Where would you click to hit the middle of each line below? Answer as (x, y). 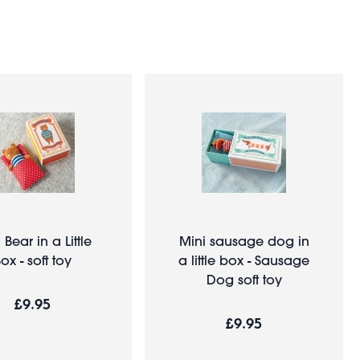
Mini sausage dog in (244, 240)
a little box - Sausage (244, 260)
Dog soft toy (244, 279)
